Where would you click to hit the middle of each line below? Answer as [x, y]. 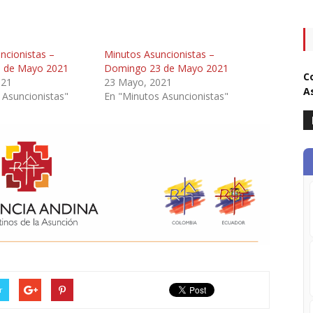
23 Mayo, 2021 [138, 82]
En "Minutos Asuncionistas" [167, 96]
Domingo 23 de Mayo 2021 [167, 68]
